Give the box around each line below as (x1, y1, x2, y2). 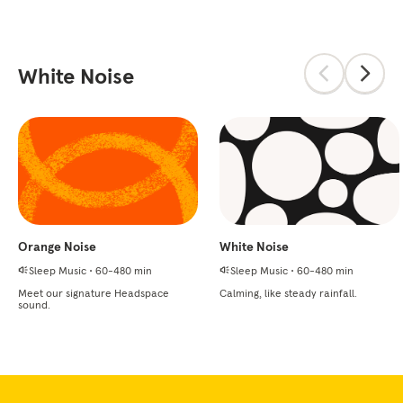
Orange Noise (18, 237, 96, 255)
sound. (18, 297, 50, 311)
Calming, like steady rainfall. (219, 285, 357, 300)
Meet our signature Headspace (18, 285, 169, 300)
